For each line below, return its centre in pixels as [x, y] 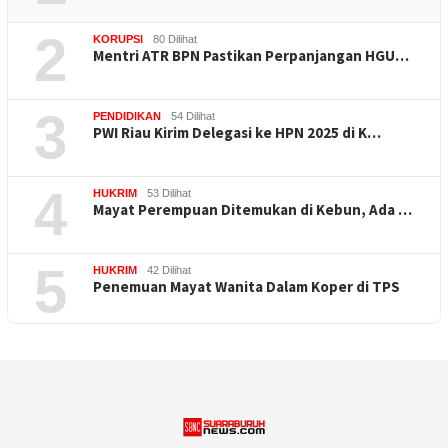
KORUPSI [118, 38]
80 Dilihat [175, 38]
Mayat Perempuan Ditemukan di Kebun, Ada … [252, 209]
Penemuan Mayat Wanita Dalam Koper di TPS [246, 286]
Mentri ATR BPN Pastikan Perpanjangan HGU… [251, 55]
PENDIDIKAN [127, 115]
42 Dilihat [169, 269]
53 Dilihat [169, 192]
